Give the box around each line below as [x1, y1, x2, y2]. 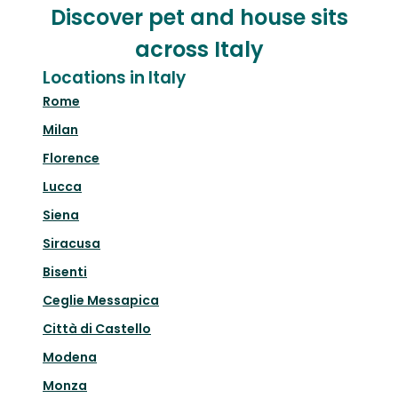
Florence [43, 149, 99, 168]
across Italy [134, 35, 264, 65]
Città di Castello [43, 320, 151, 338]
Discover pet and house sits [50, 3, 348, 33]
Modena [43, 348, 97, 367]
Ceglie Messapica [43, 291, 159, 310]
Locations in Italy [43, 66, 186, 91]
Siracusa [43, 235, 100, 253]
